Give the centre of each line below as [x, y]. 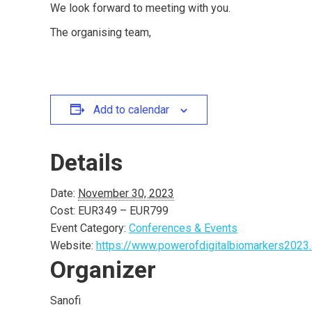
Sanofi [65, 301]
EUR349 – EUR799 [123, 211]
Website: [72, 245]
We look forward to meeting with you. [140, 8]
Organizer [103, 270]
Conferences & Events [183, 228]
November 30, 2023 [126, 193]
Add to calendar [131, 110]
